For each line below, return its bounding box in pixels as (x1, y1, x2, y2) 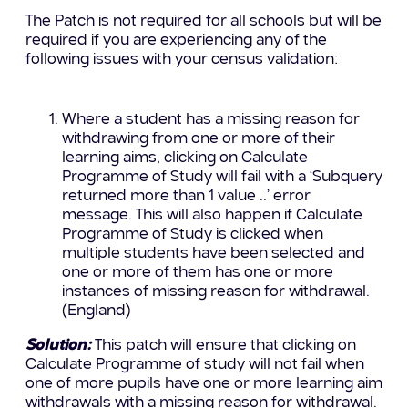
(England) (61, 302, 131, 319)
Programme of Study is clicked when (61, 226, 323, 242)
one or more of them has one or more (61, 264, 333, 280)
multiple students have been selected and (61, 245, 365, 261)
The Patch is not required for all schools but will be (25, 13, 382, 29)
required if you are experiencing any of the (25, 32, 327, 48)
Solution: (25, 337, 91, 353)
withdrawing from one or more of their (61, 130, 335, 147)
